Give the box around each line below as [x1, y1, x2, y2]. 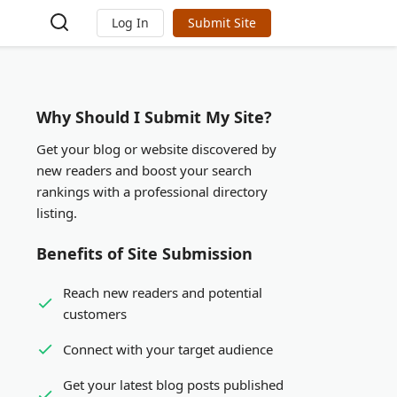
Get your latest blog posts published [63, 376, 284, 393]
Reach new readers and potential [63, 284, 262, 301]
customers [63, 305, 127, 323]
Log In [112, 14, 150, 31]
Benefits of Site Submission [36, 243, 253, 264]
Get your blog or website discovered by [36, 140, 276, 158]
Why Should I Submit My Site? [36, 106, 272, 128]
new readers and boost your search [36, 161, 252, 179]
